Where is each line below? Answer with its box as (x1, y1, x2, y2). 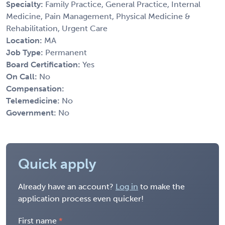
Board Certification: (6, 59, 82, 69)
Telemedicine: (6, 95, 62, 105)
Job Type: (6, 47, 45, 57)
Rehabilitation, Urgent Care (6, 23, 107, 33)
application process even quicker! (18, 193, 144, 203)
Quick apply (18, 155, 96, 172)
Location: (6, 35, 44, 45)
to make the (138, 181, 185, 191)
